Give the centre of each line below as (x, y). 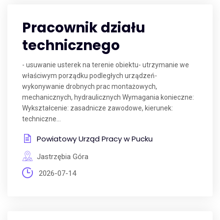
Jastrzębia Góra (63, 157)
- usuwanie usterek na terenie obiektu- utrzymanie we (106, 65)
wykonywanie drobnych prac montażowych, (90, 86)
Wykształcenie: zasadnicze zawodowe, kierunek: (97, 108)
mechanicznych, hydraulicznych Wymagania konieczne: (108, 97)
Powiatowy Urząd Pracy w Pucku (95, 139)
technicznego (71, 45)
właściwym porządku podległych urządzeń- (90, 76)
